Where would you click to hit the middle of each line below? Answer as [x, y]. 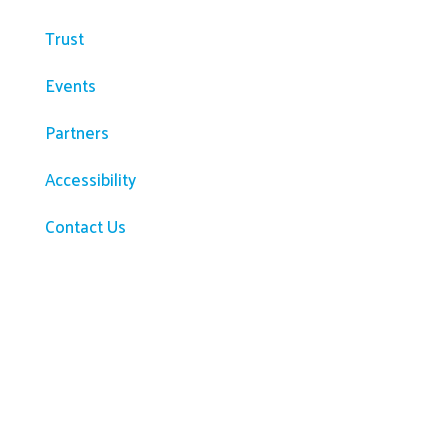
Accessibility [90, 179]
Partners [76, 132]
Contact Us [85, 226]
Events [70, 85]
